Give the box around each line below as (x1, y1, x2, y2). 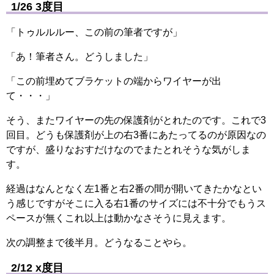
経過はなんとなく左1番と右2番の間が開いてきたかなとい (6, 183, 262, 194)
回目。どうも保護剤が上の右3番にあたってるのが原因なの (6, 129, 266, 140)
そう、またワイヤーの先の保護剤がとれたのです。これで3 (6, 114, 266, 125)
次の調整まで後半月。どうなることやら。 (6, 237, 192, 248)
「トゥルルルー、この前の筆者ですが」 (6, 26, 182, 37)
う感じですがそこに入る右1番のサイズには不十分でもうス (6, 198, 266, 209)
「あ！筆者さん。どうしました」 (6, 51, 153, 62)
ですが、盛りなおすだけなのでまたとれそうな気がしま (6, 144, 251, 155)
